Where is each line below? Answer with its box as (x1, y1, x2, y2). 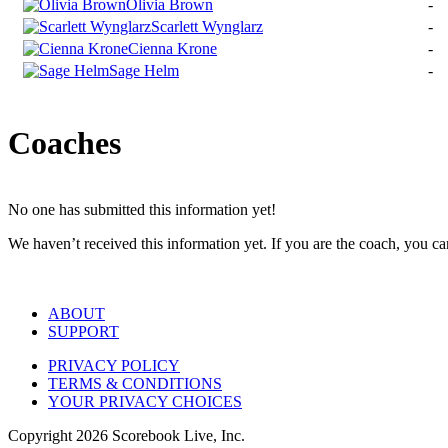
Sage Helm (109, 62, 179, 80)
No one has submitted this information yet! (8, 201, 276, 219)
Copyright (8, 427, 76, 445)
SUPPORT (48, 323, 119, 341)
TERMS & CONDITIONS (48, 375, 222, 393)
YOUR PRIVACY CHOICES (48, 393, 242, 411)
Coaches (8, 124, 121, 161)
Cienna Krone (128, 40, 217, 58)
